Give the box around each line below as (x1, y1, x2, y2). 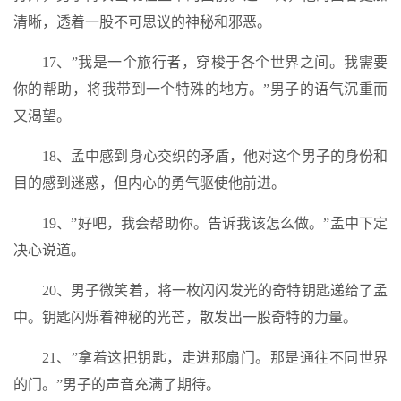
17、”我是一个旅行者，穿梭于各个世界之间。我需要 (42, 55, 388, 70)
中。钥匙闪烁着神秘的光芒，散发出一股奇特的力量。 (13, 310, 357, 325)
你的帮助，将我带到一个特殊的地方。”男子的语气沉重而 (13, 81, 388, 97)
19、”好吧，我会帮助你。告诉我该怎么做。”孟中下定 (42, 216, 388, 231)
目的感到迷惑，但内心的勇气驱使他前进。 (13, 175, 286, 191)
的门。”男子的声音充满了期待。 (13, 377, 220, 392)
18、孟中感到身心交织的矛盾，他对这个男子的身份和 (42, 149, 388, 164)
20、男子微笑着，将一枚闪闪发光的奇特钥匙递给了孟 (42, 283, 388, 298)
